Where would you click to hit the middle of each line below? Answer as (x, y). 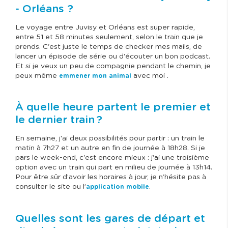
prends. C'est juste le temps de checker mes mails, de (109, 47)
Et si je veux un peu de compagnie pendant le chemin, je (113, 66)
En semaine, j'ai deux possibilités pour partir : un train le (110, 139)
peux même (37, 76)
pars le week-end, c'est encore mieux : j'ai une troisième (112, 158)
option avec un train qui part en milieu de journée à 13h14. (114, 168)
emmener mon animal (96, 76)
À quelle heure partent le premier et (113, 107)
